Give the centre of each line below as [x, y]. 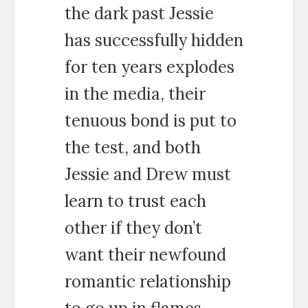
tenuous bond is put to [150, 120]
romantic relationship [147, 281]
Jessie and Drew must [147, 174]
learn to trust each [135, 201]
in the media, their [135, 93]
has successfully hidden [154, 40]
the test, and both [132, 147]
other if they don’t [133, 228]
